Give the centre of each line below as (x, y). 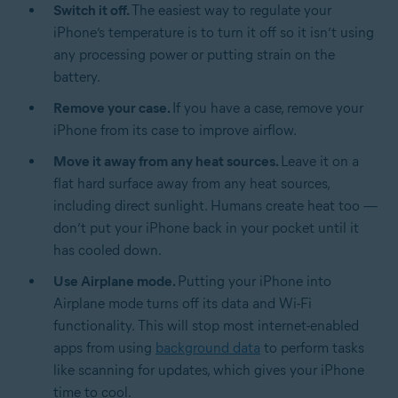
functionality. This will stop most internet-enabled (206, 325)
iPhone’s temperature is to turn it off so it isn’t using (214, 32)
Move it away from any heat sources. (167, 161)
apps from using (104, 347)
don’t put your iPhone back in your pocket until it (206, 227)
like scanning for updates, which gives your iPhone (209, 370)
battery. (77, 76)
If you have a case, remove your (268, 107)
